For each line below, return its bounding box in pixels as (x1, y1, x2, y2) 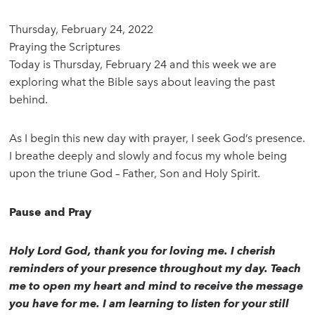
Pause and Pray (9, 205, 92, 219)
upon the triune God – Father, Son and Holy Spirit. (9, 167, 261, 181)
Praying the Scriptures (9, 40, 121, 54)
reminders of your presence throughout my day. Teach (9, 262, 302, 276)
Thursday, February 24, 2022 (9, 22, 154, 37)
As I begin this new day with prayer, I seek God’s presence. (9, 131, 306, 146)
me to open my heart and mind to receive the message (9, 279, 304, 293)
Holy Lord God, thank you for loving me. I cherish (9, 244, 276, 258)
